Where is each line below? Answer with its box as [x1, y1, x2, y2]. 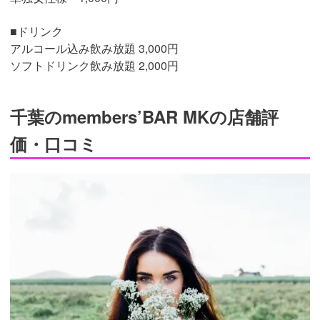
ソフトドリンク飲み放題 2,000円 [10, 56, 179, 74]
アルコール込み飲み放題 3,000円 [10, 39, 179, 56]
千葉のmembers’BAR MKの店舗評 [10, 104, 279, 129]
